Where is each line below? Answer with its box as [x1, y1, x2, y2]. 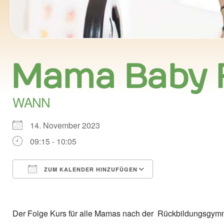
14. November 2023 [30, 119, 108, 131]
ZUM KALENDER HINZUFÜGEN [42, 165, 137, 173]
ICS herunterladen [30, 183, 108, 192]
